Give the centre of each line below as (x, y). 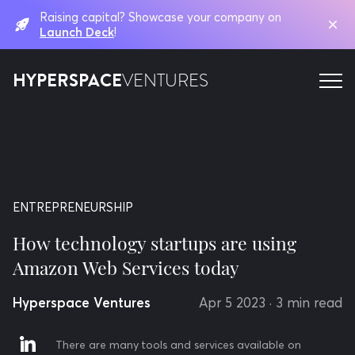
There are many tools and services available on (178, 345)
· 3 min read (306, 302)
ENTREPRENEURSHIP (73, 207)
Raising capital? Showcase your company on (160, 17)
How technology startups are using (155, 243)
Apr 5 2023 (232, 302)
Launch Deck (77, 32)
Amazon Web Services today (126, 267)
